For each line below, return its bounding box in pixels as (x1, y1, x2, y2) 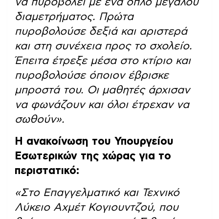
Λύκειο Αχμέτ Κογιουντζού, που (15, 202, 178, 213)
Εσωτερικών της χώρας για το (15, 151, 171, 162)
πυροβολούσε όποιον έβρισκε (15, 70, 169, 81)
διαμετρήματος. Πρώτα (15, 11, 133, 22)
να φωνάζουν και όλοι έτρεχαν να (15, 99, 189, 110)
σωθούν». (15, 114, 65, 125)
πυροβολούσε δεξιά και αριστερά (15, 26, 187, 37)
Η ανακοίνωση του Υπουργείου (15, 136, 174, 147)
